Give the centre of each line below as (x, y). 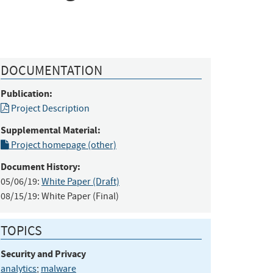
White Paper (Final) (80, 196)
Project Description (49, 108)
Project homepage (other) (63, 145)
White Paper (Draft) (80, 181)
